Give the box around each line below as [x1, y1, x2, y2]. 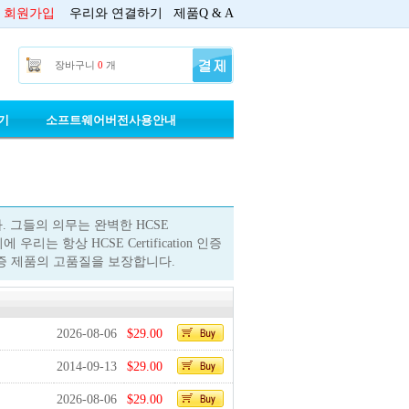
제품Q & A [173, 6, 234, 20]
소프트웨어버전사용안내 [46, 113, 176, 127]
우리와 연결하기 [69, 6, 163, 20]
